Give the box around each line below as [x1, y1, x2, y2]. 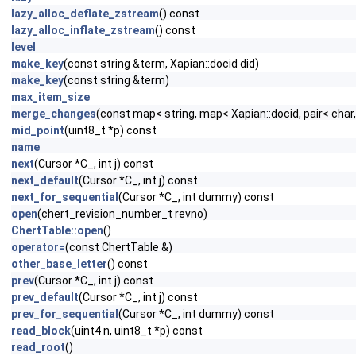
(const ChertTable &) [65, 241, 172, 253]
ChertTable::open [11, 224, 103, 237]
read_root [11, 341, 65, 354]
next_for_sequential [11, 191, 118, 203]
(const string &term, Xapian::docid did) [64, 57, 259, 70]
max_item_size [11, 91, 90, 103]
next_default [11, 174, 79, 187]
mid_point [11, 124, 64, 137]
